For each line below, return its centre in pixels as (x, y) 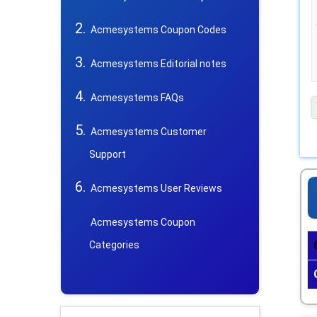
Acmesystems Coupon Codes (158, 30)
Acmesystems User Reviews (156, 189)
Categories (114, 245)
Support (108, 155)
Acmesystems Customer (149, 132)
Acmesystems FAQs (137, 98)
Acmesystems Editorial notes (158, 64)
